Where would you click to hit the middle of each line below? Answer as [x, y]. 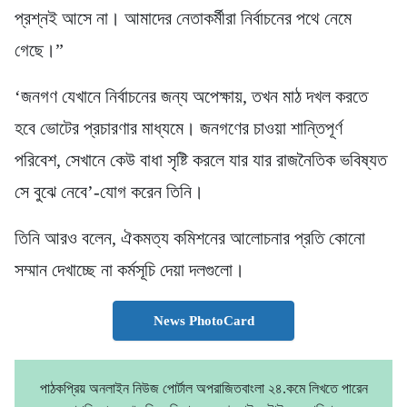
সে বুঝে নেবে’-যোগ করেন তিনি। [109, 191]
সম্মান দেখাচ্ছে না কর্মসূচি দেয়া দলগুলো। [129, 269]
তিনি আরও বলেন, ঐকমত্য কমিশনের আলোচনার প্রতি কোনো [190, 238]
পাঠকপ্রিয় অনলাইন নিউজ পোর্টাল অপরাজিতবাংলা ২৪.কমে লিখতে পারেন [203, 388]
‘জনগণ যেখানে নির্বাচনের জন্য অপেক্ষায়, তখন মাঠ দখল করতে [191, 96]
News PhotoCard [203, 320]
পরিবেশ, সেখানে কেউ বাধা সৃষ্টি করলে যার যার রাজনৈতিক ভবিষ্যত [201, 159]
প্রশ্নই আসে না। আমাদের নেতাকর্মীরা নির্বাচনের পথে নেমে [183, 18]
